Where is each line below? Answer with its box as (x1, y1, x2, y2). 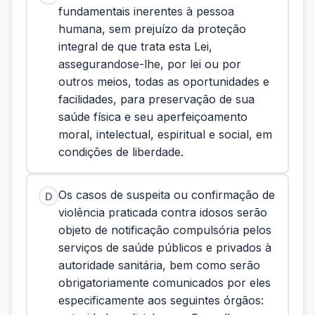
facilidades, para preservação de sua (58, 92, 255, 106)
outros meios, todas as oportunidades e (58, 75, 269, 89)
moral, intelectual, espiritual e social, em (58, 127, 272, 141)
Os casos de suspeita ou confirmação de (58, 188, 275, 202)
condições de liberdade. (58, 145, 184, 159)
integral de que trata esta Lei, (58, 39, 212, 53)
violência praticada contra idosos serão (58, 205, 267, 219)
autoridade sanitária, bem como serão (58, 258, 260, 272)
